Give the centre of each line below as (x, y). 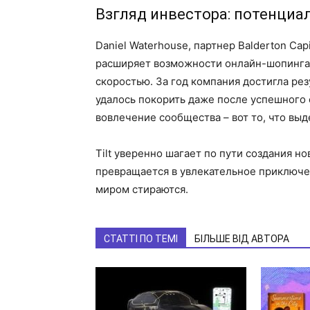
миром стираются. (142, 189)
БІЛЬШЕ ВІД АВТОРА (242, 239)
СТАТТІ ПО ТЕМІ (141, 239)
